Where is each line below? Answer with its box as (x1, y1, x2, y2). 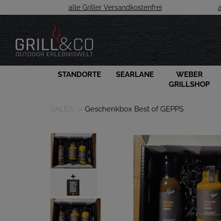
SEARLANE (116, 70, 154, 79)
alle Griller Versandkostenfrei (68, 3, 162, 11)
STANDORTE (58, 70, 101, 79)
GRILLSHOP (169, 80, 210, 89)
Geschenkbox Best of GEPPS (85, 105, 184, 113)
